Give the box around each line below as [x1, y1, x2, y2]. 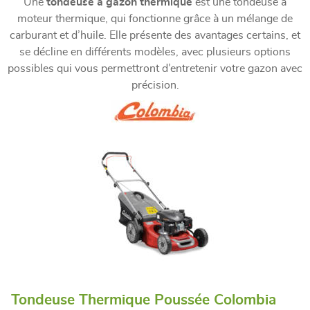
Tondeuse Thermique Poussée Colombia [11, 292, 276, 307]
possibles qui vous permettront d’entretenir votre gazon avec [8, 62, 302, 74]
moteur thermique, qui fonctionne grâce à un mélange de [17, 12, 293, 24]
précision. [131, 79, 179, 91]
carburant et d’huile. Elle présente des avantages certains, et [10, 29, 300, 41]
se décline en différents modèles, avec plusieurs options [19, 46, 291, 57]
